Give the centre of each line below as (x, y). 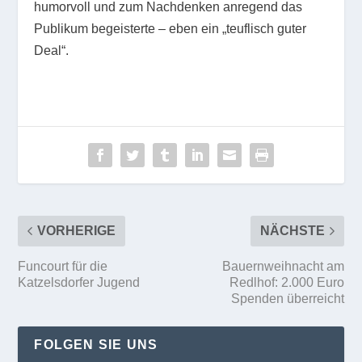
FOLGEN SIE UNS (96, 344)
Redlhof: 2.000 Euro (286, 282)
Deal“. (52, 50)
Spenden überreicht (287, 298)
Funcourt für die (63, 266)
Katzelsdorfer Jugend (81, 282)
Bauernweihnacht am (283, 266)
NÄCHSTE (292, 230)
